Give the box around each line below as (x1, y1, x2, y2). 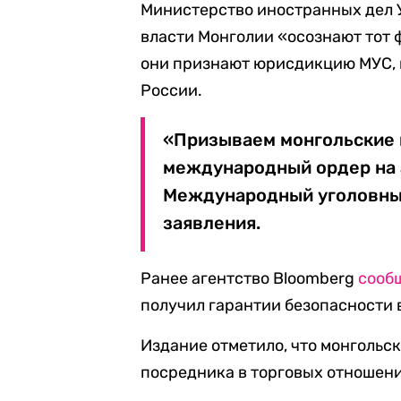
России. (141, 81, 203, 100)
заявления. (163, 212, 261, 234)
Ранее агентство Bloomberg (141, 269, 359, 288)
